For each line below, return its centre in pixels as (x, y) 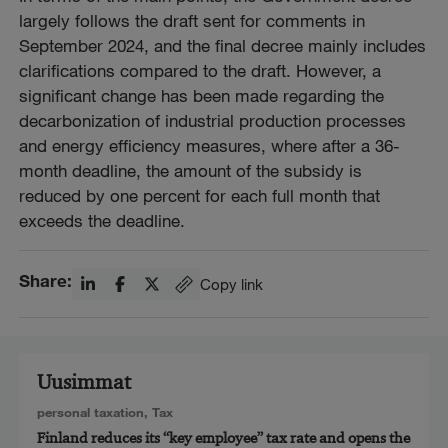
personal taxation (90, 411)
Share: (46, 281)
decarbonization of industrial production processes (213, 120)
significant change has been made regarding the (202, 95)
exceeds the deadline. (102, 220)
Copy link (232, 283)
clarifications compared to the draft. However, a (200, 70)
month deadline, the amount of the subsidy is (191, 170)
